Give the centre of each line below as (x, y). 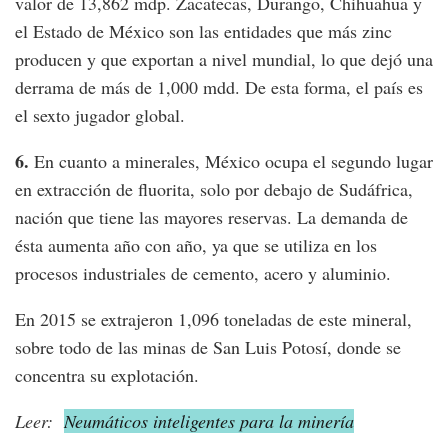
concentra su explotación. (107, 375)
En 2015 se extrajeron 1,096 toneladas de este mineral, (213, 319)
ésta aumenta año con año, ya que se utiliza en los (196, 245)
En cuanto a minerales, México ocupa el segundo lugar (231, 161)
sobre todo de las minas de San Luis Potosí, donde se (208, 347)
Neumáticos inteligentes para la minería (209, 421)
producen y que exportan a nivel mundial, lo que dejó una (224, 59)
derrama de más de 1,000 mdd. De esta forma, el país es (219, 87)
